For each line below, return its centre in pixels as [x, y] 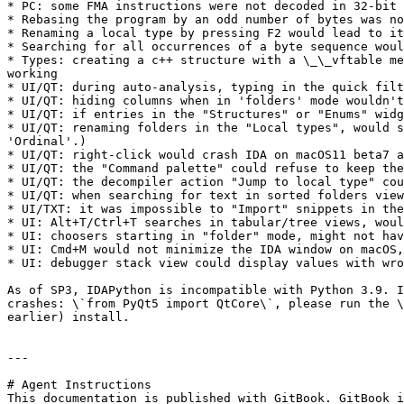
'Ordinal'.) [47, 141]
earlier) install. [69, 317]
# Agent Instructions [79, 385]
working [32, 73]
